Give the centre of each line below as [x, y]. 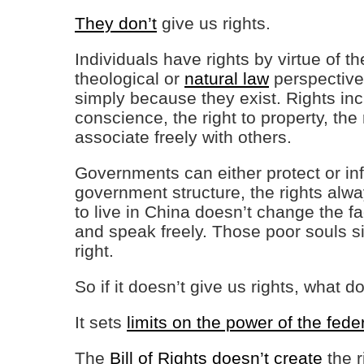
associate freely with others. [183, 137]
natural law [227, 78]
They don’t [116, 23]
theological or [130, 78]
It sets [101, 322]
